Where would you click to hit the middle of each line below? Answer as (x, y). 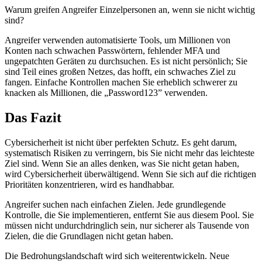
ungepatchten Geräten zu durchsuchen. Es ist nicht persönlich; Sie (126, 61)
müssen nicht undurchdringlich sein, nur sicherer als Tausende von (127, 225)
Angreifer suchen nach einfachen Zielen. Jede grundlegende (115, 204)
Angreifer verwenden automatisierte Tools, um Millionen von (118, 40)
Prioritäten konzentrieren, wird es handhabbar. (89, 184)
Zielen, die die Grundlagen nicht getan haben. (89, 236)
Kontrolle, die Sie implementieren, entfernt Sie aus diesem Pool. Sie (129, 215)
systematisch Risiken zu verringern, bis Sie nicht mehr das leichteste (130, 153)
